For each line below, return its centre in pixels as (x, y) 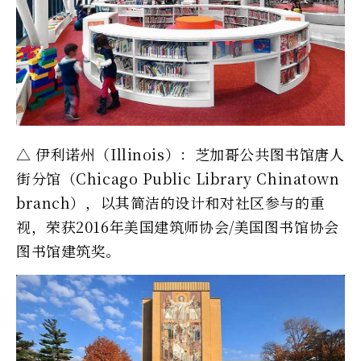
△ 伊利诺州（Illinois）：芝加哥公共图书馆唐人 (180, 154)
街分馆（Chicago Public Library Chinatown (178, 178)
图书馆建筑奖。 (68, 250)
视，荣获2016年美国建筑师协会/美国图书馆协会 (178, 226)
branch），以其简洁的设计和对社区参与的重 (171, 202)
